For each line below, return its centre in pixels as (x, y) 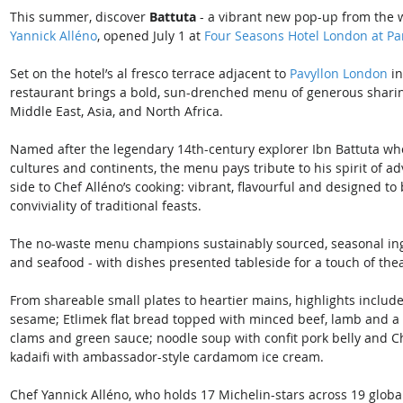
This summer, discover (80, 17)
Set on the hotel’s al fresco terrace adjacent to (150, 74)
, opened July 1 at (151, 36)
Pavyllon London (339, 74)
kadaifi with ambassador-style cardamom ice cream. (167, 357)
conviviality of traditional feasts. (106, 206)
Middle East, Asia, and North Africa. (116, 112)
